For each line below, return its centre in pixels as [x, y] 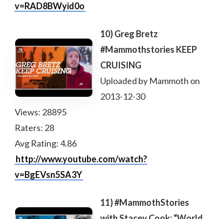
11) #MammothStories [145, 202]
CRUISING [121, 65]
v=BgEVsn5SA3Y [48, 175]
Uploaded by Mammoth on [150, 81]
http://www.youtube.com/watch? [81, 159]
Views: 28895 [41, 112]
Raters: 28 [34, 128]
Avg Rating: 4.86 [46, 143]
